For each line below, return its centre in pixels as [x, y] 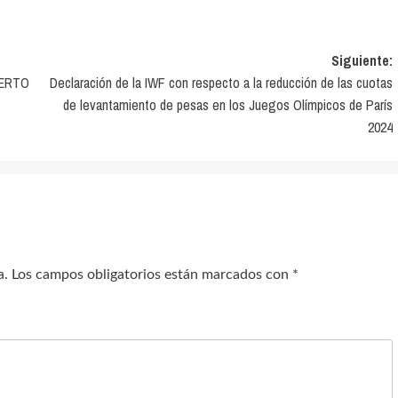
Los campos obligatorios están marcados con [152, 275]
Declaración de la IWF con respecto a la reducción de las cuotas [221, 83]
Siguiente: [362, 60]
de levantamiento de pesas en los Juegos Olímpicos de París [227, 105]
